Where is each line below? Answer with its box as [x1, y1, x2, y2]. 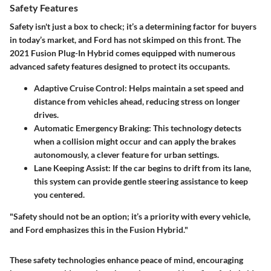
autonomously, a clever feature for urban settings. [34, 149, 219, 160]
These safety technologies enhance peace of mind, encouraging [10, 255, 243, 266]
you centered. [34, 189, 85, 200]
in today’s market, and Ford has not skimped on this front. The [10, 34, 241, 45]
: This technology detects [149, 123, 241, 134]
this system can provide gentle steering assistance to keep [34, 176, 248, 187]
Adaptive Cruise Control [34, 83, 125, 94]
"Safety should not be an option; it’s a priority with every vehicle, [10, 211, 250, 222]
